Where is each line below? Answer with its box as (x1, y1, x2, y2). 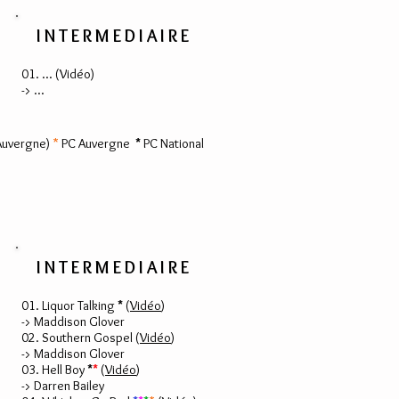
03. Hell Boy (21, 362, 87, 378)
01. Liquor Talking (21, 297, 118, 313)
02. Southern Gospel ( (21, 330, 140, 346)
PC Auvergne (59, 135, 135, 151)
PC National (141, 135, 204, 151)
